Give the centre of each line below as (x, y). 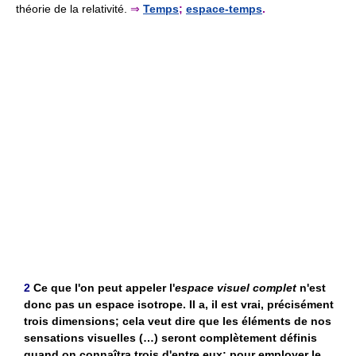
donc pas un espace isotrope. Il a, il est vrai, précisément (179, 304)
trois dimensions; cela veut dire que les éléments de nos (178, 321)
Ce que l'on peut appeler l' (104, 287)
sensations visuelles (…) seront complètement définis (170, 337)
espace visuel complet (236, 287)
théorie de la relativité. (72, 8)
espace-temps (224, 8)
